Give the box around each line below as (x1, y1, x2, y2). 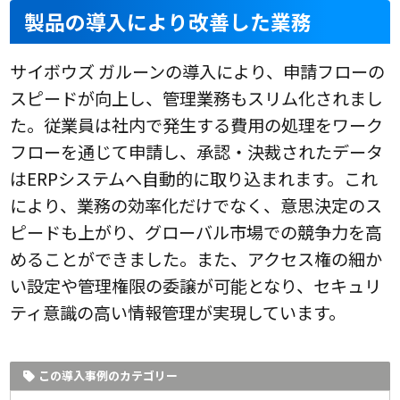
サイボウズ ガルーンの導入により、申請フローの (10, 59, 386, 85)
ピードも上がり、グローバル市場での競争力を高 (10, 220, 383, 246)
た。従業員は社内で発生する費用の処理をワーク (10, 112, 384, 138)
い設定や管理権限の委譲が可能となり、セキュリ (10, 273, 382, 299)
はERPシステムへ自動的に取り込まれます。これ (10, 166, 379, 192)
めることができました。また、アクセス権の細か (10, 246, 383, 272)
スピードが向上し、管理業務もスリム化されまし (10, 86, 384, 112)
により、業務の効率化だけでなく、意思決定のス (10, 193, 383, 219)
